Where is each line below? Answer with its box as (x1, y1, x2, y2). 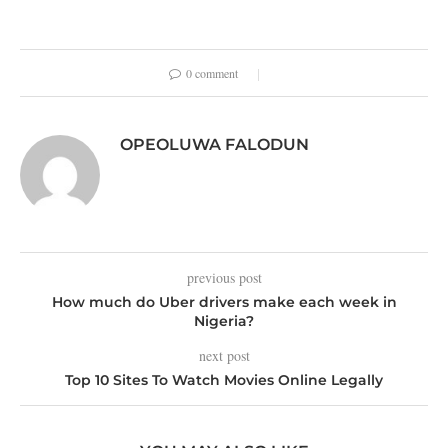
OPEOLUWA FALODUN (120, 135, 309, 154)
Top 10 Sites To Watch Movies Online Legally (65, 371, 383, 389)
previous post (186, 268, 262, 287)
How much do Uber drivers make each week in (51, 293, 397, 311)
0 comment (186, 65, 238, 81)
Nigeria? (194, 312, 254, 330)
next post (198, 346, 250, 365)
